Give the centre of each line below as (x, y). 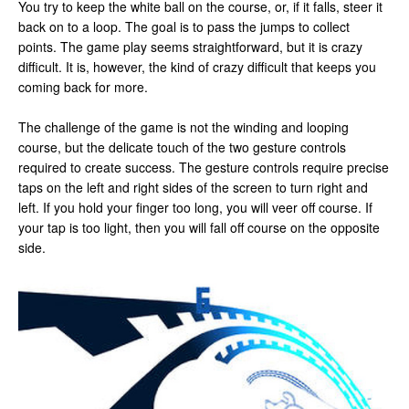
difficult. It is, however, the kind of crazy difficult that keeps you (197, 66)
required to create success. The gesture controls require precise (204, 167)
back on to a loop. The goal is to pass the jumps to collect (184, 26)
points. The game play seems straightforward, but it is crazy (190, 46)
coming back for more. (83, 86)
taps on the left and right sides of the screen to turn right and (193, 187)
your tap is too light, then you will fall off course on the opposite (199, 227)
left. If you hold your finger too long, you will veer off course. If (195, 207)
